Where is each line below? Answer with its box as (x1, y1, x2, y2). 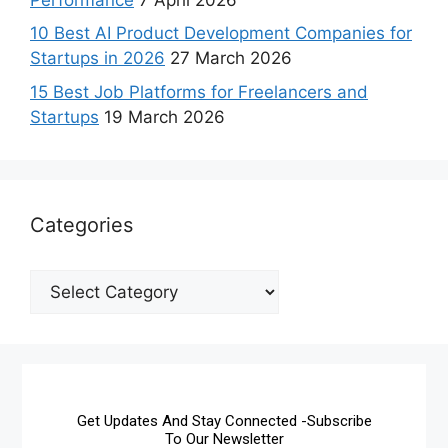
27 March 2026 (170, 48, 292, 69)
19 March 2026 (104, 106, 225, 127)
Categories (30, 212, 133, 237)
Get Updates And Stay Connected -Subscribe (76, 411, 372, 430)
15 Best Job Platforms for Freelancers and (30, 81, 368, 102)
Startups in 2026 (30, 48, 165, 69)
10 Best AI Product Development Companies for (30, 23, 412, 44)
